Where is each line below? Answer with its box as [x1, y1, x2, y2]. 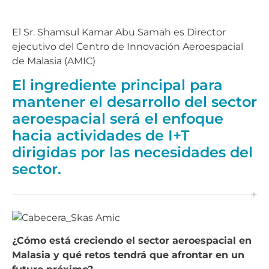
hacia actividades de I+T [12, 127, 189, 145]
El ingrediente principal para [12, 76, 223, 94]
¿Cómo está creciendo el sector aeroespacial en [12, 235, 252, 247]
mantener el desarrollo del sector [12, 93, 257, 111]
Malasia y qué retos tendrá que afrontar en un [12, 249, 244, 261]
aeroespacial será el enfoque [12, 110, 223, 128]
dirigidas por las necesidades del [12, 144, 253, 162]
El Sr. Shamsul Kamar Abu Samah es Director [12, 26, 226, 38]
